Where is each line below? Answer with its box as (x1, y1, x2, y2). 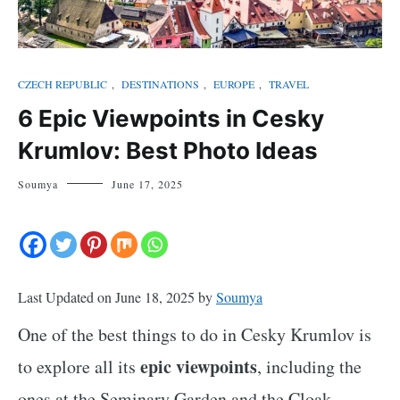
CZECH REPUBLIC (18, 76, 107, 91)
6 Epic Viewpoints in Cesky (18, 104, 324, 132)
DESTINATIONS (121, 76, 199, 91)
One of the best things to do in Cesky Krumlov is (18, 321, 371, 346)
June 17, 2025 (112, 176, 183, 191)
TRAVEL (269, 76, 309, 91)
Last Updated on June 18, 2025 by (18, 287, 216, 306)
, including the (257, 354, 362, 379)
